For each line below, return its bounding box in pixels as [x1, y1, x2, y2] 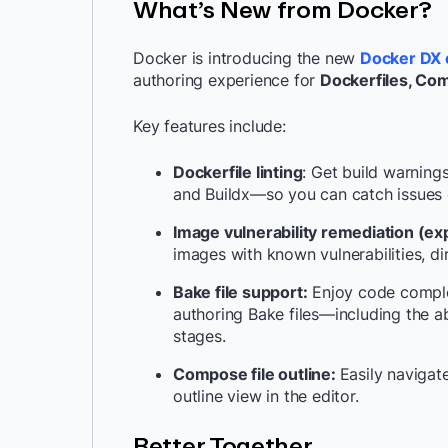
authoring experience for [133, 70, 321, 90]
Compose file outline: [173, 364, 340, 384]
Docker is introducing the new [133, 48, 356, 68]
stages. [173, 326, 226, 346]
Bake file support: [173, 282, 308, 302]
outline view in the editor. [173, 386, 359, 406]
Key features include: [133, 116, 286, 136]
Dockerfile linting [173, 162, 303, 182]
